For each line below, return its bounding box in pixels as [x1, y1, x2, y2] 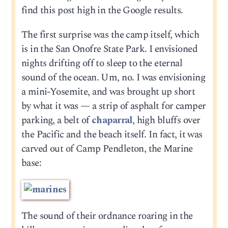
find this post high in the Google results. [21, 3, 183, 18]
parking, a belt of [21, 112, 92, 128]
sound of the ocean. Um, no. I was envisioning [21, 70, 205, 85]
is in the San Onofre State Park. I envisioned [21, 41, 197, 56]
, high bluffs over [132, 112, 201, 128]
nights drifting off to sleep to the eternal [21, 55, 183, 71]
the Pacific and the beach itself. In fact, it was [21, 127, 203, 142]
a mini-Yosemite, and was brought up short [21, 84, 195, 99]
